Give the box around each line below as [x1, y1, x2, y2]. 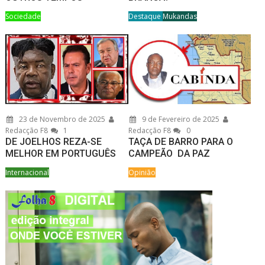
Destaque [128, 11, 163, 22]
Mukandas [162, 11, 197, 22]
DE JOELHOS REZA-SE [5, 136, 102, 148]
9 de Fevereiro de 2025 [140, 114, 219, 125]
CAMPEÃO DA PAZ [128, 148, 210, 160]
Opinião [128, 167, 156, 178]
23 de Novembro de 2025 [17, 114, 106, 125]
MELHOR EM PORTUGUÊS [5, 148, 117, 160]
